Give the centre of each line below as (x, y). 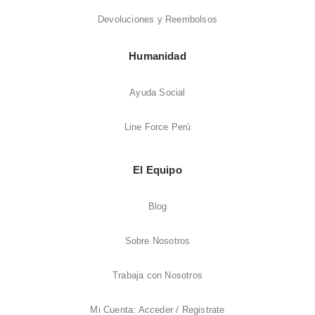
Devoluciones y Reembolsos (157, 20)
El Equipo (157, 170)
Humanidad (157, 56)
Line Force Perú (157, 127)
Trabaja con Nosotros (157, 275)
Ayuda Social (157, 92)
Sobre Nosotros (157, 241)
